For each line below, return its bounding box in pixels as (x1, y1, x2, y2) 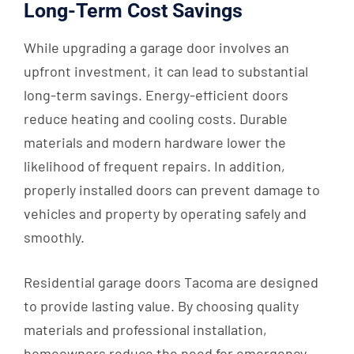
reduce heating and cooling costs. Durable (24, 110, 288, 128)
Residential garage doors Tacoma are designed (24, 273, 318, 292)
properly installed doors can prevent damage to (24, 181, 320, 199)
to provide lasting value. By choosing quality (24, 297, 299, 315)
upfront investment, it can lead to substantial (24, 62, 308, 81)
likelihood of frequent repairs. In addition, (24, 157, 285, 175)
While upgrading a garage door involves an (24, 39, 289, 57)
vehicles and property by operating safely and (24, 205, 307, 223)
